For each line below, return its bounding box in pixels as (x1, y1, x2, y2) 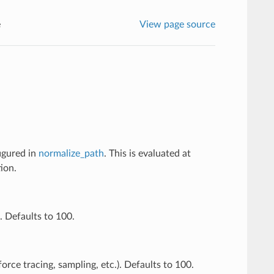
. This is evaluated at (103, 148, 191, 158)
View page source (139, 19, 216, 29)
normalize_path (38, 148, 104, 158)
